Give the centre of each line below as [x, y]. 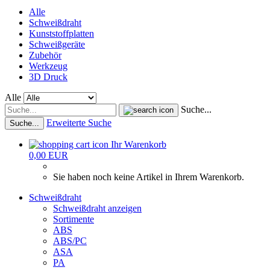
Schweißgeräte [57, 44]
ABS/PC [70, 241]
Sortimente [74, 219]
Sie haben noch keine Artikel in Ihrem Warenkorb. [149, 177]
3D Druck [48, 77]
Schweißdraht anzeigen [97, 208]
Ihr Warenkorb [139, 144]
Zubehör [45, 55]
